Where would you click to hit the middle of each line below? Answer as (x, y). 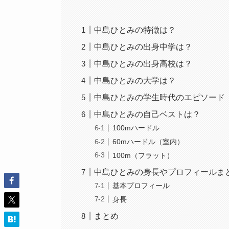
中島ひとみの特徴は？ (135, 30)
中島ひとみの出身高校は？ (143, 63)
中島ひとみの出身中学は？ (143, 47)
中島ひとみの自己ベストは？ (147, 114)
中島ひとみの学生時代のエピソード (160, 97)
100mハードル (136, 128)
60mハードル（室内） (148, 142)
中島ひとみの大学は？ (135, 80)
